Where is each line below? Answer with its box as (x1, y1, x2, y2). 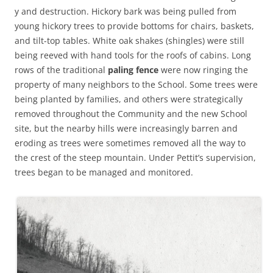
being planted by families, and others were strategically (15, 93, 243, 105)
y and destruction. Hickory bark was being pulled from (15, 5, 236, 18)
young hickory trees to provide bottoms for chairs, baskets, (15, 20, 254, 32)
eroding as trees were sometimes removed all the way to (15, 137, 246, 149)
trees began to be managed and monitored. (15, 166, 193, 179)
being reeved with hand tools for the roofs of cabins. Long (15, 49, 251, 62)
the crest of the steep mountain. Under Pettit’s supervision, (15, 152, 256, 164)
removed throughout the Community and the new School (15, 108, 247, 120)
